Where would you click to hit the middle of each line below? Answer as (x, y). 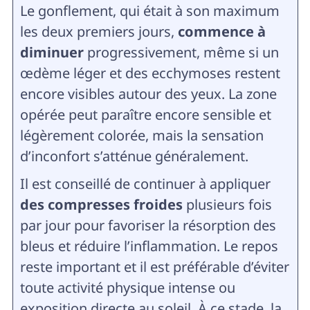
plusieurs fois (227, 204)
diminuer (52, 52)
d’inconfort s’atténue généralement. (134, 156)
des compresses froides (101, 204)
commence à (221, 31)
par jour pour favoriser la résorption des (148, 225)
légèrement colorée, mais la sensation (142, 135)
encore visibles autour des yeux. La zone (148, 93)
